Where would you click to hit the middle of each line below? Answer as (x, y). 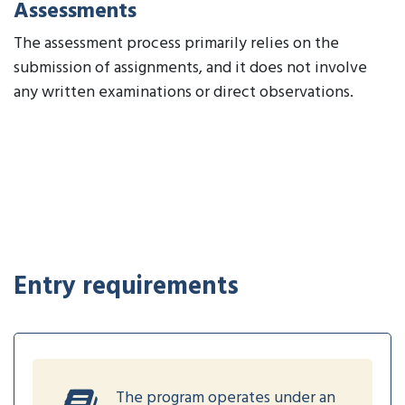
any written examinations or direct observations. (184, 92)
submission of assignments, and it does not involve (190, 68)
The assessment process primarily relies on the (176, 43)
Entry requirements (126, 287)
